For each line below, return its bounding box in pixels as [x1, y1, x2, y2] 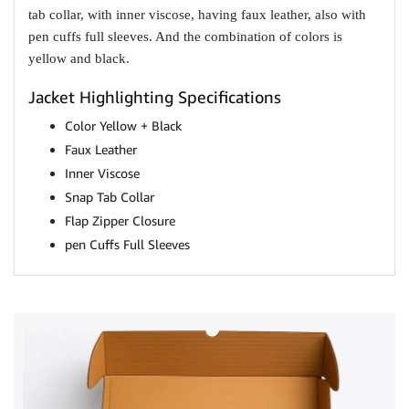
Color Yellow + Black [65, 118, 182, 133]
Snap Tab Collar [65, 189, 154, 204]
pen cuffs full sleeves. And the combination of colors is [28, 29, 342, 44]
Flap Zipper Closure [65, 213, 175, 228]
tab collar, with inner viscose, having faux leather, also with [28, 7, 366, 22]
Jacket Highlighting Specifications [28, 87, 281, 107]
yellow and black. [28, 51, 130, 66]
